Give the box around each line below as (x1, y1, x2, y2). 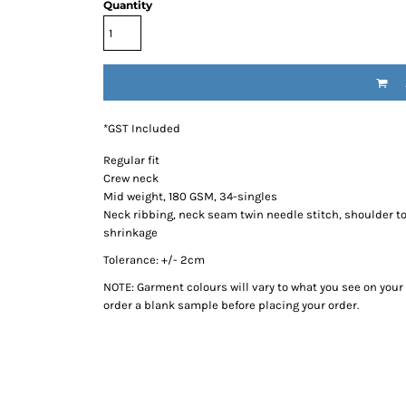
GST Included (108, 121, 180, 135)
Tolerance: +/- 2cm (103, 253, 205, 266)
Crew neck (103, 171, 159, 185)
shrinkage (103, 226, 158, 239)
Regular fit (103, 153, 159, 167)
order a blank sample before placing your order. (103, 298, 359, 312)
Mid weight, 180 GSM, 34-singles (103, 189, 277, 203)
